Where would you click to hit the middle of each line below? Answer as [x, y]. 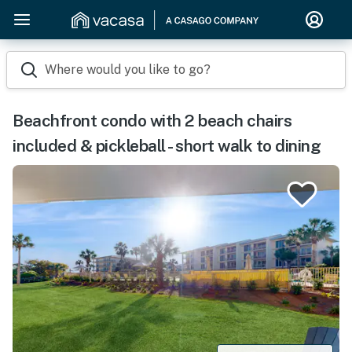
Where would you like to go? [128, 70]
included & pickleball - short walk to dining [167, 146]
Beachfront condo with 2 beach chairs [152, 121]
